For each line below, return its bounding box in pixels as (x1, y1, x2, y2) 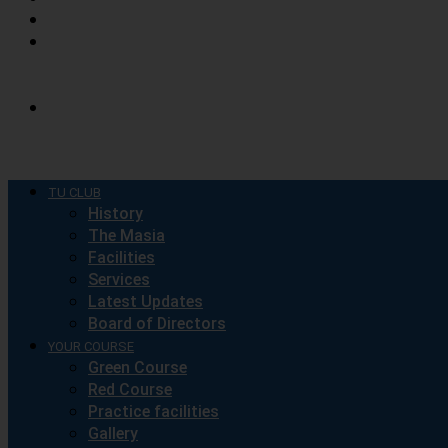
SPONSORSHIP (48, 101, 136, 116)
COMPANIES (48, 123, 118, 138)
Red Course (88, 380, 172, 399)
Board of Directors (88, 314, 226, 333)
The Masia (88, 226, 165, 245)
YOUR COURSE (48, 339, 134, 354)
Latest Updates (88, 292, 203, 311)
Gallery (88, 424, 138, 443)
